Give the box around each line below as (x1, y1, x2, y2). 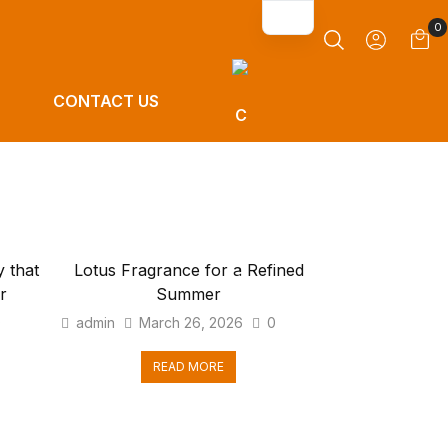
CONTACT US (52, 91, 159, 111)
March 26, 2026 (139, 314, 243, 331)
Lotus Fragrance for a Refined (73, 260, 304, 280)
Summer (156, 284, 221, 304)
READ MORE (153, 359, 224, 374)
